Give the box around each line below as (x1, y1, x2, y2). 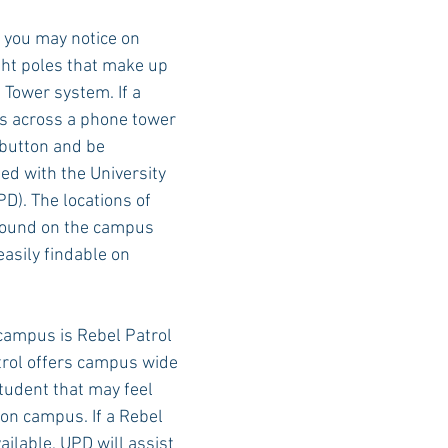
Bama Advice (107, 59, 196, 78)
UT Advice (358, 59, 425, 78)
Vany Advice (236, 59, 318, 78)
